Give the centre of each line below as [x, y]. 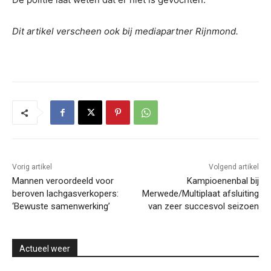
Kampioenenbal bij [223, 181]
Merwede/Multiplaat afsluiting [200, 194]
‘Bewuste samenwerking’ [61, 207]
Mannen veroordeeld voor [63, 181]
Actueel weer [45, 249]
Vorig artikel [32, 167]
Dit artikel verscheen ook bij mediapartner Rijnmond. [125, 31]
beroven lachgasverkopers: [65, 194]
